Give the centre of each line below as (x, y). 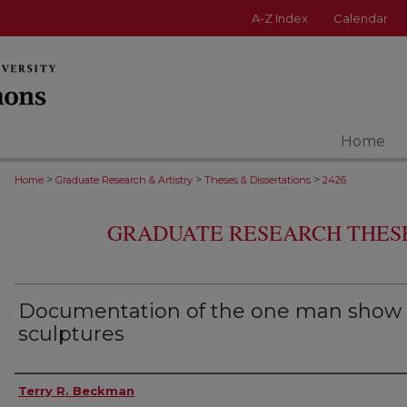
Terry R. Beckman (76, 391)
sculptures (71, 334)
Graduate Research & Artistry (124, 180)
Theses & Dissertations (258, 180)
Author (40, 389)
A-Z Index (280, 18)
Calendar (361, 18)
